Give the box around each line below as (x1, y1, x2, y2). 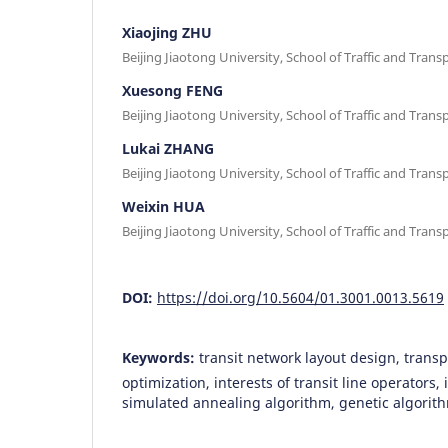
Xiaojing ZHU (122, 22, 212, 42)
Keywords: (122, 347, 199, 367)
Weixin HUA (122, 196, 205, 216)
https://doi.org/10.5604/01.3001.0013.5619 (157, 287, 444, 307)
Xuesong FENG (122, 80, 223, 100)
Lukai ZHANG (122, 138, 214, 158)
